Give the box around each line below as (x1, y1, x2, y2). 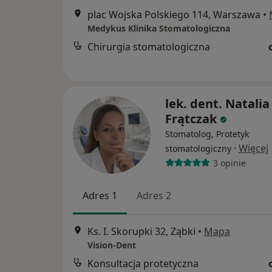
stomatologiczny (165, 143, 231, 154)
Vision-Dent (87, 239, 136, 251)
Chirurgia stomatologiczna (87, 40, 210, 54)
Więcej (239, 141, 268, 155)
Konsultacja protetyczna (87, 257, 199, 271)
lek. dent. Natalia (165, 95, 270, 112)
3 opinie (212, 157, 246, 169)
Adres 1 (83, 189, 117, 202)
